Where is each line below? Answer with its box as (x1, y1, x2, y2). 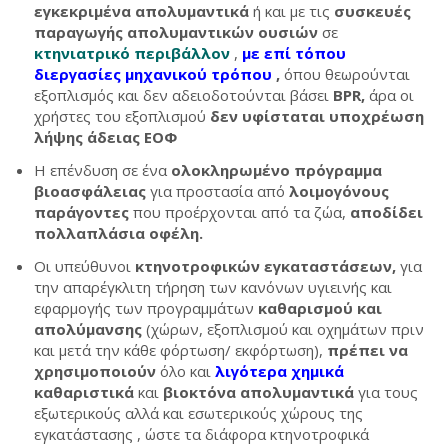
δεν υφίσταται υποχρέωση (210, 106, 424, 126)
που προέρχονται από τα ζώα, (129, 202, 350, 222)
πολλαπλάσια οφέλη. (34, 223, 203, 243)
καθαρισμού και (258, 298, 382, 318)
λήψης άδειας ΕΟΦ (34, 127, 177, 147)
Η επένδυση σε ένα (34, 160, 171, 180)
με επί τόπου (242, 43, 346, 63)
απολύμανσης (34, 319, 142, 339)
